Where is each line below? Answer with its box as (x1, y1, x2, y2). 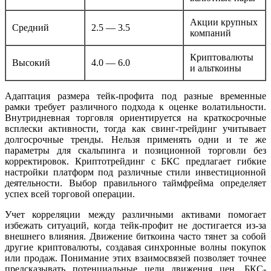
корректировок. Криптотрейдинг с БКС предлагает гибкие (5, 155, 266, 166)
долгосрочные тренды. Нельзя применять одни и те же (5, 134, 266, 145)
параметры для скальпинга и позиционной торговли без (5, 145, 266, 155)
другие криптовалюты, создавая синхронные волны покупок (5, 241, 266, 252)
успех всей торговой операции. (5, 188, 135, 199)
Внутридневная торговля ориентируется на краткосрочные (5, 112, 266, 123)
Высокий (12, 57, 50, 68)
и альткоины (190, 62, 241, 73)
